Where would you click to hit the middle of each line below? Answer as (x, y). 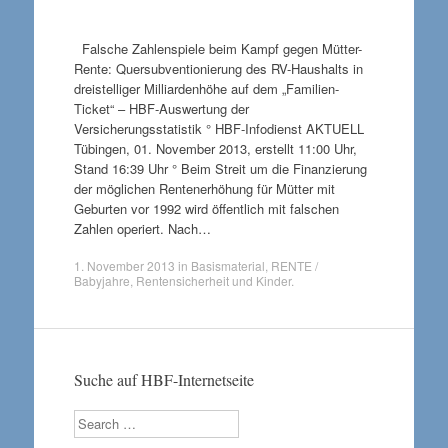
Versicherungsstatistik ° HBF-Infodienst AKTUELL (218, 128)
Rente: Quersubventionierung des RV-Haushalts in (218, 68)
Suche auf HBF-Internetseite (163, 379)
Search (93, 418)
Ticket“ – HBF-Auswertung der (161, 108)
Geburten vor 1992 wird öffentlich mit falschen (206, 208)
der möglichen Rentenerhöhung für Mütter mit (204, 188)
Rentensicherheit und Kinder (213, 280)
